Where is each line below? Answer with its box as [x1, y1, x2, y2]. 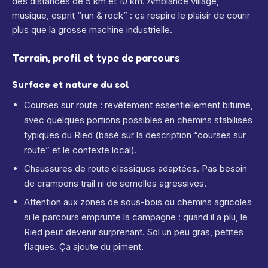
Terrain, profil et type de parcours [12, 51, 180, 64]
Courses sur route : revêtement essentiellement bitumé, [24, 99, 253, 111]
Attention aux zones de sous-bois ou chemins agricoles [24, 196, 252, 208]
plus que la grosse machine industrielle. [12, 24, 172, 35]
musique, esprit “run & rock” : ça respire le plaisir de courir [12, 10, 250, 21]
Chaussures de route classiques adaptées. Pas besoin [24, 163, 247, 174]
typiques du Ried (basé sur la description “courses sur [24, 129, 246, 141]
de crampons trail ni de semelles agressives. [24, 178, 206, 189]
